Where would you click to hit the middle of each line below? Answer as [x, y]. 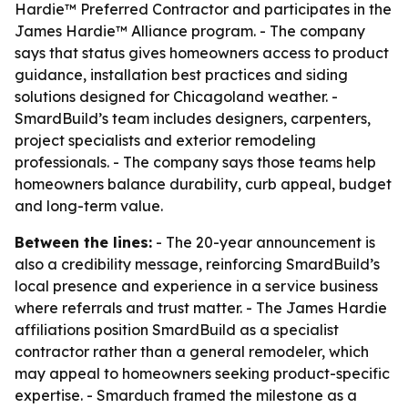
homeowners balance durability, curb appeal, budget [203, 184]
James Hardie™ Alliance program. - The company [190, 31]
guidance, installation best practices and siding [181, 75]
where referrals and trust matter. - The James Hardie [201, 308]
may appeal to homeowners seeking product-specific [202, 373]
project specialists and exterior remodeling [165, 140]
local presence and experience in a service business [196, 286]
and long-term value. [89, 206]
